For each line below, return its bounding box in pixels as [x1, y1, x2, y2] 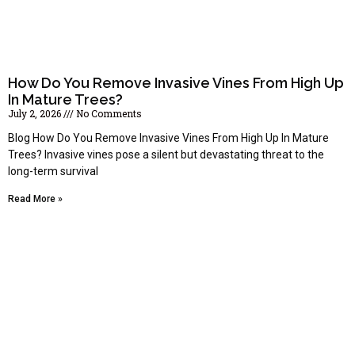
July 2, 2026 [8, 107, 63, 120]
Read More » [8, 193, 63, 205]
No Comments [74, 107, 142, 120]
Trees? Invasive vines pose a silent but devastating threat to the [8, 148, 324, 162]
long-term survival [8, 165, 98, 178]
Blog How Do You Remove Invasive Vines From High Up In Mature [8, 132, 329, 145]
